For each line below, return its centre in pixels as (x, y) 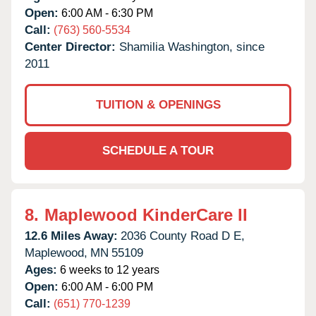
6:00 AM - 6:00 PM (106, 286)
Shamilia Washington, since (192, 47)
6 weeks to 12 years (108, 269)
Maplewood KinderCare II (146, 214)
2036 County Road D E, (183, 236)
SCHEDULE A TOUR (158, 150)
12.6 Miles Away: (71, 236)
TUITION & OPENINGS (158, 104)
